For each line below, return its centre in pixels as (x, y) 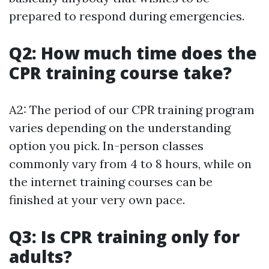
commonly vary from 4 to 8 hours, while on (130, 163)
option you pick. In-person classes (106, 145)
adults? (41, 256)
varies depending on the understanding (120, 127)
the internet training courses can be (111, 181)
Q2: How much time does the (133, 53)
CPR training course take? (120, 72)
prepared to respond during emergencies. (127, 16)
